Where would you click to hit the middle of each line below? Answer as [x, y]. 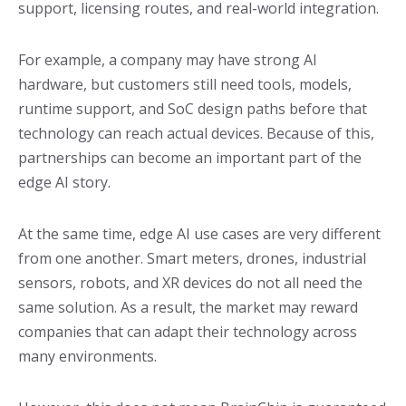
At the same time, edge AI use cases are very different [199, 234]
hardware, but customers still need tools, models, [185, 85]
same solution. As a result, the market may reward [188, 308]
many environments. [87, 357]
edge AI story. [64, 183]
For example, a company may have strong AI [168, 60]
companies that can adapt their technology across [188, 332]
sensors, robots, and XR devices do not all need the [190, 283]
